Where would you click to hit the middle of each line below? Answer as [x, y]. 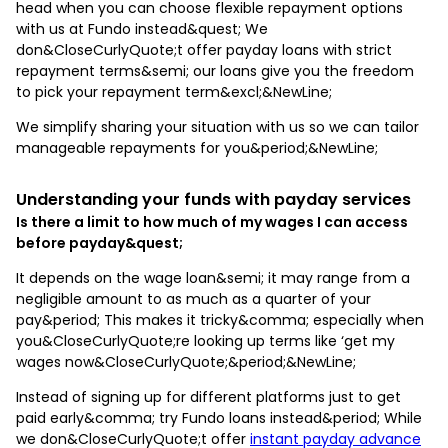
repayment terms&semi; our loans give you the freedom [215, 70]
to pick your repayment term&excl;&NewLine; [174, 91]
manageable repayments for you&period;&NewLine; [197, 147]
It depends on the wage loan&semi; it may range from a [213, 277]
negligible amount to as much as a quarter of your [193, 298]
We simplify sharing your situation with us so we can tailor [217, 126]
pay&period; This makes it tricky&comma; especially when [220, 319]
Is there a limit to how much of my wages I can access [212, 221]
